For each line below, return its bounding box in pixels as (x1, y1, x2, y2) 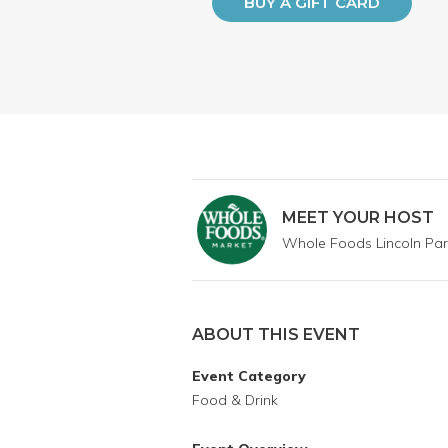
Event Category (192, 367, 306, 385)
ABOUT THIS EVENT (192, 325, 360, 344)
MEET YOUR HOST (282, 208, 434, 227)
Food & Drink (192, 391, 278, 409)
